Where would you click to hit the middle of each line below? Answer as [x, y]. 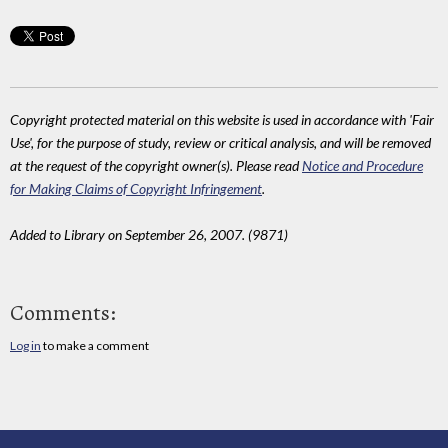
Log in [25, 345]
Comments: [63, 312]
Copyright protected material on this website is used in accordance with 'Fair [222, 120]
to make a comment [95, 345]
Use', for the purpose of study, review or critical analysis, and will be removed [220, 143]
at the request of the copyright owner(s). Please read [156, 166]
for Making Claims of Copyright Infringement [136, 189]
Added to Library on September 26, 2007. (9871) [149, 235]
